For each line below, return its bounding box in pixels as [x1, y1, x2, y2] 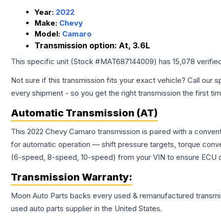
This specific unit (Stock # [11, 57, 100, 67]
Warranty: [80, 171, 132, 184]
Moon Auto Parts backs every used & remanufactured [11, 191, 196, 201]
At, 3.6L [119, 40, 150, 51]
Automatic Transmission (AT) [11, 107, 158, 119]
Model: [35, 29, 62, 39]
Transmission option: [35, 40, 119, 51]
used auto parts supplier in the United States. [11, 204, 162, 214]
